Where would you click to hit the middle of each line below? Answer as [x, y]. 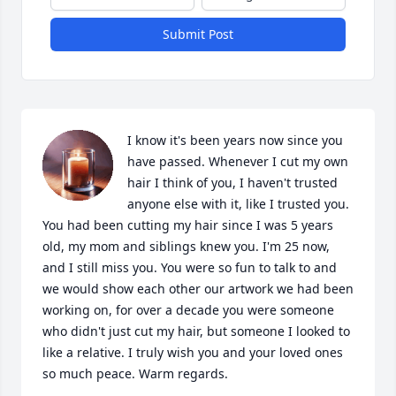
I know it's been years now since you [235, 140]
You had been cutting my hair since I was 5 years [188, 225]
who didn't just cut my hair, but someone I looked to [196, 331]
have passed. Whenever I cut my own [238, 161]
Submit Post [198, 34]
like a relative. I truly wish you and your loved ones [193, 352]
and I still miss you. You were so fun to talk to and [190, 267]
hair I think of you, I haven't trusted [232, 183]
